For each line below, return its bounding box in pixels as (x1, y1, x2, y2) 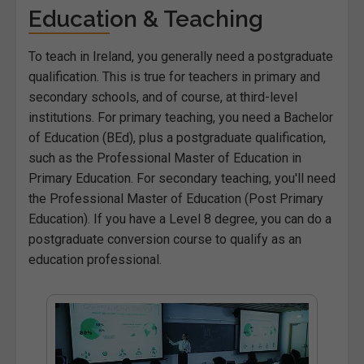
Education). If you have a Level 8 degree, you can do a (28, 210, 331, 227)
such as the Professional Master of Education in (28, 149, 301, 166)
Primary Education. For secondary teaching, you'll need (28, 170, 336, 186)
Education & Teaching (28, 5, 263, 32)
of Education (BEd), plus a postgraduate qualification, (28, 129, 326, 145)
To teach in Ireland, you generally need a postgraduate (28, 48, 333, 64)
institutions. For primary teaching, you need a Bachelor (28, 109, 333, 125)
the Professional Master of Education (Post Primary (28, 190, 323, 206)
